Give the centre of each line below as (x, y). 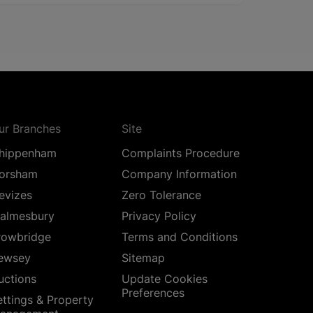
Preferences (153, 293)
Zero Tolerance (162, 195)
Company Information (180, 174)
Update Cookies (165, 279)
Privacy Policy (159, 216)
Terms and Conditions (180, 237)
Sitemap (144, 258)
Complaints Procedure (181, 153)
